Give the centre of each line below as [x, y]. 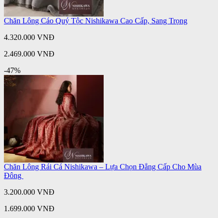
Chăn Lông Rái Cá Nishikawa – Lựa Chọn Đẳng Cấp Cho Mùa [103, 166]
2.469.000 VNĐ [29, 54]
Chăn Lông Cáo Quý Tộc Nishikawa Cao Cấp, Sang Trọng [96, 20]
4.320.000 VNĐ [29, 37]
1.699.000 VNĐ [29, 208]
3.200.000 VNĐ [29, 192]
